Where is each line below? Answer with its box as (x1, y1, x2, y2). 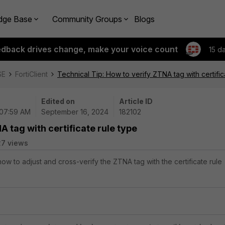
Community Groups (52, 14, 122, 24)
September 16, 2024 (41, 107, 108, 116)
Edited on (41, 97, 75, 105)
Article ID (119, 97, 153, 105)
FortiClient (15, 70, 48, 78)
